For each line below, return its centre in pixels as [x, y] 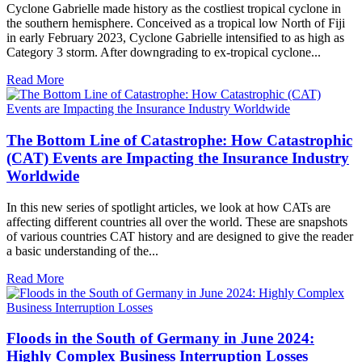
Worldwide [43, 175]
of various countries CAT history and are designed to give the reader [180, 236]
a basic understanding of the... [82, 250]
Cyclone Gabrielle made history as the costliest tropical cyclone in [174, 9]
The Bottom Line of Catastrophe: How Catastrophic [179, 140]
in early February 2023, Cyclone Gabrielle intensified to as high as [175, 38]
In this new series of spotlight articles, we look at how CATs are [168, 207]
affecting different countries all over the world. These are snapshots [177, 221]
